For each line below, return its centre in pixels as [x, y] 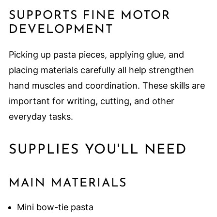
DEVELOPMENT [61, 30]
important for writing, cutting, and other [91, 101]
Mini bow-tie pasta [55, 207]
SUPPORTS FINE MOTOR [89, 15]
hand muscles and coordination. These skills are [107, 85]
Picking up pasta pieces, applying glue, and [96, 54]
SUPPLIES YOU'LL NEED [98, 150]
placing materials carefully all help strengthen [101, 70]
